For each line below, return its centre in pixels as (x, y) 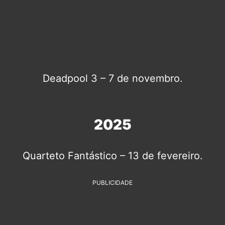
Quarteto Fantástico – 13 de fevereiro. (113, 155)
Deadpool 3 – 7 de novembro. (113, 78)
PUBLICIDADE (113, 182)
